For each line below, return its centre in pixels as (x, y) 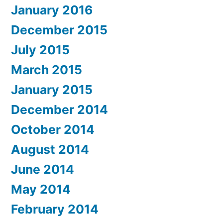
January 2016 (52, 10)
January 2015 (52, 89)
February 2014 (55, 209)
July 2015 (40, 50)
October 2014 (53, 129)
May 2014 (41, 189)
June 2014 (43, 169)
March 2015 (47, 69)
